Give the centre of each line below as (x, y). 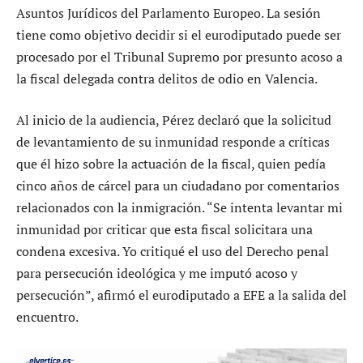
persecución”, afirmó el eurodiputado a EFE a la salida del (181, 295)
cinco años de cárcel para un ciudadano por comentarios (178, 186)
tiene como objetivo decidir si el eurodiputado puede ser (179, 34)
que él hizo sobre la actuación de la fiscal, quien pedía (171, 164)
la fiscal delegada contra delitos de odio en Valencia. (167, 78)
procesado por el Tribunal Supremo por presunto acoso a (179, 56)
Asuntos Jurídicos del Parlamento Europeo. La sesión (169, 13)
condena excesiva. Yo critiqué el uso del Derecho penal (173, 252)
